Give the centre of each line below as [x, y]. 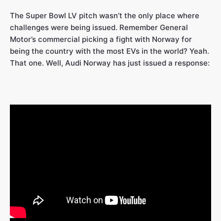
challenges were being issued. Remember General [99, 28]
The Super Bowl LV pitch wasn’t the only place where [105, 16]
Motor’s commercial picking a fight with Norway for [101, 39]
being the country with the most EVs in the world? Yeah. [110, 51]
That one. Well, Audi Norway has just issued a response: [110, 63]
